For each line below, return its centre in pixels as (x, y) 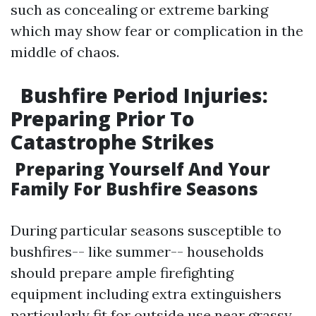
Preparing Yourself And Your (140, 169)
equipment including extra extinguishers (146, 294)
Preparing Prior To (103, 119)
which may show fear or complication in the (157, 31)
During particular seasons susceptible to (146, 230)
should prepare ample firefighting (122, 273)
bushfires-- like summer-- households (137, 251)
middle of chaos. (65, 52)
